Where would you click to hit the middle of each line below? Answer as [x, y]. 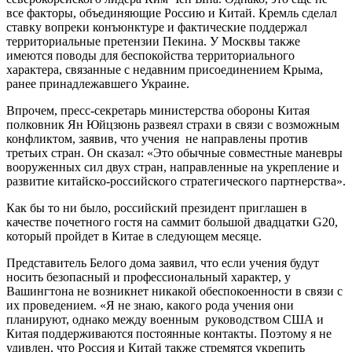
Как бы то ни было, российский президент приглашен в [157, 207]
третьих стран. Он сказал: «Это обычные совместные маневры [174, 152]
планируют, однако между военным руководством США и [165, 319]
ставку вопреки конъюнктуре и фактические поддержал [157, 27]
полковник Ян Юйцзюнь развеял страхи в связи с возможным [173, 124]
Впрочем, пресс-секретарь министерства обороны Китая [158, 110]
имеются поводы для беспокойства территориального [150, 55]
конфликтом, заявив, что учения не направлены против [157, 138]
